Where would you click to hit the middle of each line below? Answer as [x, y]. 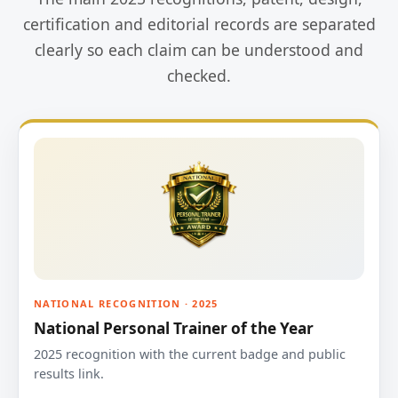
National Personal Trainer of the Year [174, 328]
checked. [199, 76]
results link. [69, 374]
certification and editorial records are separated [199, 24]
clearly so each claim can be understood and [199, 50]
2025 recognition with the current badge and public [190, 354]
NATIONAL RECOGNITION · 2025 [126, 303]
